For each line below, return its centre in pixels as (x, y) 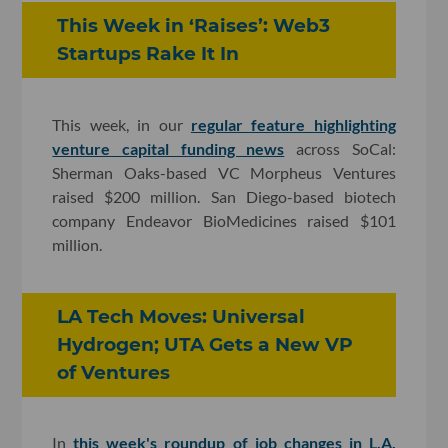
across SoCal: (340, 148)
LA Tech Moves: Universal (181, 316)
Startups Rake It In (148, 53)
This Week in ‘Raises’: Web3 (194, 25)
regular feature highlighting (293, 124)
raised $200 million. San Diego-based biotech (224, 196)
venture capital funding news (168, 148)
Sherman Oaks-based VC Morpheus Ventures (224, 172)
